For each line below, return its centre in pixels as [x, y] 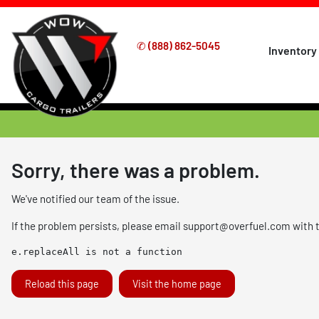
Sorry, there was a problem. [136, 170]
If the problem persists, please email [97, 226]
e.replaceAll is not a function [97, 252]
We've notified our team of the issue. [95, 199]
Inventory [293, 51]
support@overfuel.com [237, 226]
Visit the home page [177, 284]
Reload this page [62, 284]
